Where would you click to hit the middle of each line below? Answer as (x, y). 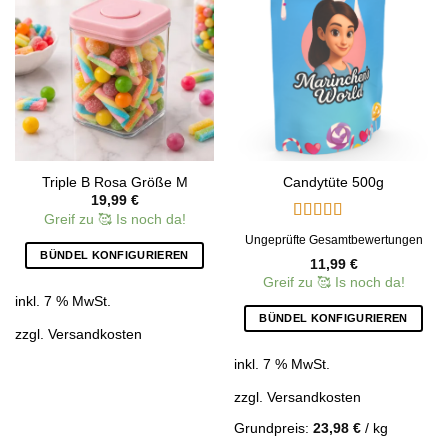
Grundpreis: (273, 428)
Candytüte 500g (333, 183)
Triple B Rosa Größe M (114, 183)
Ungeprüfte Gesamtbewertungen (333, 239)
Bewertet (322, 234)
